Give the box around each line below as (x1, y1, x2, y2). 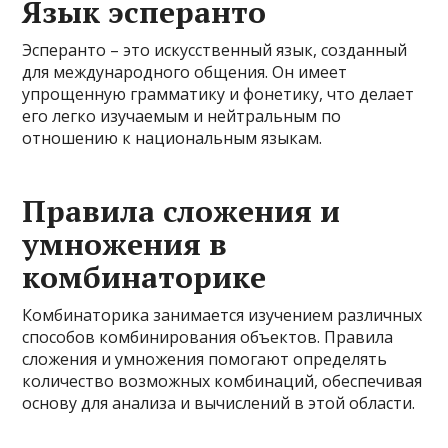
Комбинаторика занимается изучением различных (22, 304, 423, 326)
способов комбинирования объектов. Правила (22, 326, 394, 348)
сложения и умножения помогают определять (22, 348, 388, 370)
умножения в (22, 224, 228, 264)
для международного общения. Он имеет (22, 61, 348, 83)
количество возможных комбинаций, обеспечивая (22, 370, 423, 392)
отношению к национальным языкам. (22, 127, 323, 149)
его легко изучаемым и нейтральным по (22, 105, 342, 127)
